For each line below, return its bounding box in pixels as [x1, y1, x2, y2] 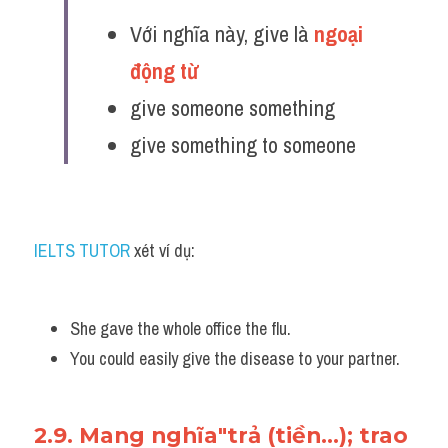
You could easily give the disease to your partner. [70, 346, 400, 371]
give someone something [130, 93, 335, 123]
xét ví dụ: [130, 238, 195, 263]
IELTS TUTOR [34, 238, 130, 263]
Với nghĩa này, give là [130, 19, 314, 49]
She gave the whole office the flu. [70, 316, 295, 341]
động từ [130, 56, 203, 86]
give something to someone [130, 130, 356, 160]
